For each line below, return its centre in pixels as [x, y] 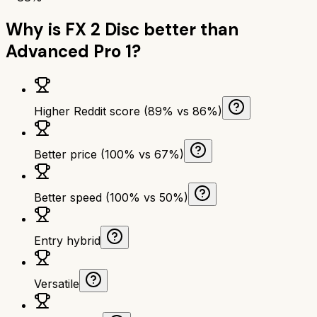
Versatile [57, 283]
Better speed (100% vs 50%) [111, 197]
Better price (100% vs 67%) [109, 154]
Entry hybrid [67, 240]
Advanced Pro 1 [69, 51]
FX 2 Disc [102, 29]
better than [189, 29]
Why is [35, 29]
